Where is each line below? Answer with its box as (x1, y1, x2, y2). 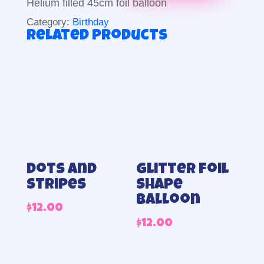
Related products (26, 29, 167, 44)
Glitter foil (136, 163, 229, 179)
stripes (26, 178, 86, 194)
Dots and (26, 163, 97, 179)
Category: (26, 16, 72, 28)
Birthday (72, 16, 109, 28)
